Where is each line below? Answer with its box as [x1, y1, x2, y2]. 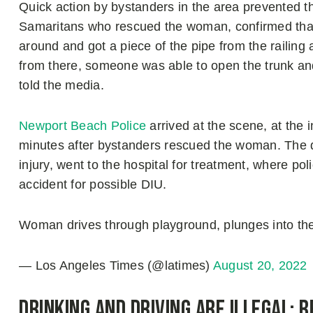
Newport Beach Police [19, 119, 146, 133]
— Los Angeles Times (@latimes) [19, 259, 213, 273]
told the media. [19, 78, 104, 93]
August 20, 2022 [212, 259, 307, 273]
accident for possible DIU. [19, 177, 167, 192]
